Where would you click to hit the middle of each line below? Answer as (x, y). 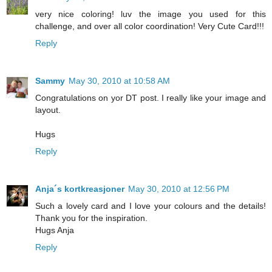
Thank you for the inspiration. (91, 218)
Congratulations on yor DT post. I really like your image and (151, 97)
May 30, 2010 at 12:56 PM (179, 189)
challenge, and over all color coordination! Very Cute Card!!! (150, 26)
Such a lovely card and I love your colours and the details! (151, 206)
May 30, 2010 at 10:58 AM (119, 80)
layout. (48, 110)
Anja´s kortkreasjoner (80, 189)
